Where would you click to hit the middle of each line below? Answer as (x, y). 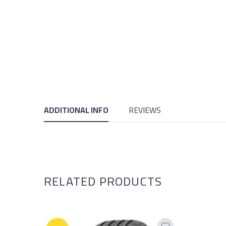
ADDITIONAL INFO (76, 110)
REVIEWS (145, 110)
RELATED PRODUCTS (103, 181)
